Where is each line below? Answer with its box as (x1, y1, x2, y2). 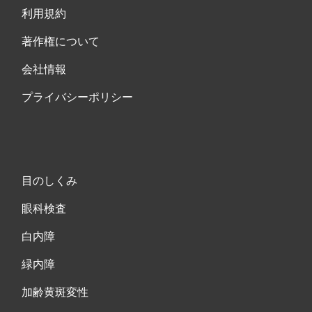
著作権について (22, 33, 100, 49)
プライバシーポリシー (22, 88, 133, 105)
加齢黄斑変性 (22, 283, 88, 300)
